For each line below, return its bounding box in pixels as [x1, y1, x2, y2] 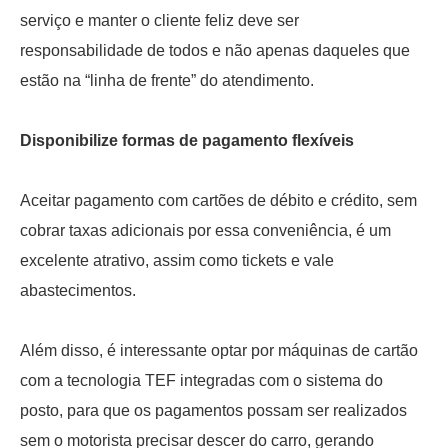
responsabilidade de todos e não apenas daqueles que [20, 42, 410, 60]
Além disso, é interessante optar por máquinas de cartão [20, 342, 418, 360]
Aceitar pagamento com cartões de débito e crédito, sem [20, 192, 417, 210]
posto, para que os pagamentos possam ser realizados [20, 402, 407, 420]
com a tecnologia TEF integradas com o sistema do [20, 372, 383, 390]
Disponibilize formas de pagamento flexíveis [20, 132, 354, 150]
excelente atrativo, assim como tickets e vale [20, 252, 334, 270]
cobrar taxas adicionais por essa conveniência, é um [20, 222, 391, 240]
